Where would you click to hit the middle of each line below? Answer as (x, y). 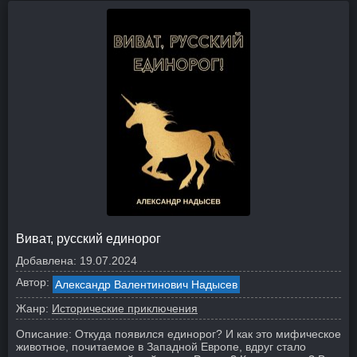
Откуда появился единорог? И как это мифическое (208, 334)
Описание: (44, 334)
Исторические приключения (125, 308)
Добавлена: (46, 261)
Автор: (33, 282)
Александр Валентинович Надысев (146, 284)
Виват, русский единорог (88, 239)
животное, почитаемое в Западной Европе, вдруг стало (161, 347)
